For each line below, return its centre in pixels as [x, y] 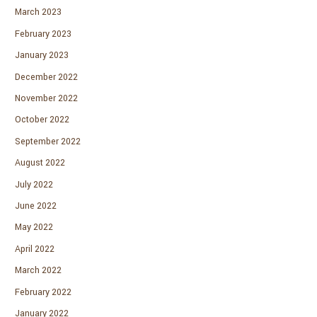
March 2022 [39, 271]
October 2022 [42, 120]
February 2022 [44, 292]
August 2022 [40, 163]
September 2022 [48, 141]
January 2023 [42, 56]
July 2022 [34, 184]
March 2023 [39, 12]
